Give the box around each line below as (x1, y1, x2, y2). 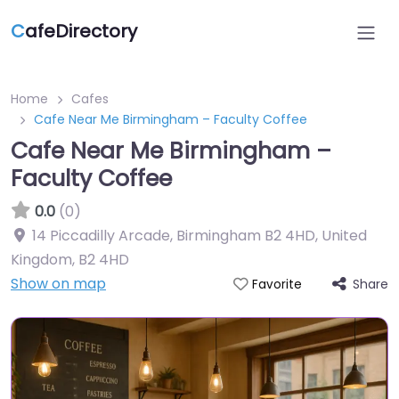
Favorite (251, 276, 302, 293)
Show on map (11, 273, 106, 294)
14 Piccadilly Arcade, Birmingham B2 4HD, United (32, 225, 367, 246)
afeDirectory (25, 19, 137, 44)
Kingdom (11, 249, 72, 270)
